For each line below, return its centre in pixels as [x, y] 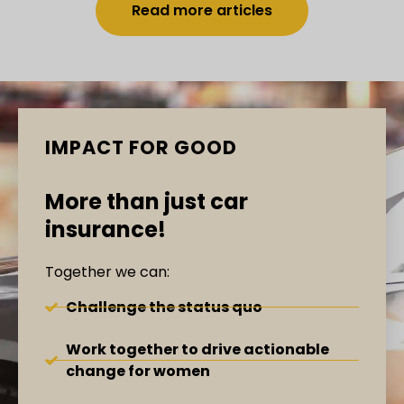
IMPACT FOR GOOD [141, 148]
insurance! [106, 230]
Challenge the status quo [164, 307]
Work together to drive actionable [197, 349]
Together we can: [107, 272]
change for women [138, 371]
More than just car [147, 202]
